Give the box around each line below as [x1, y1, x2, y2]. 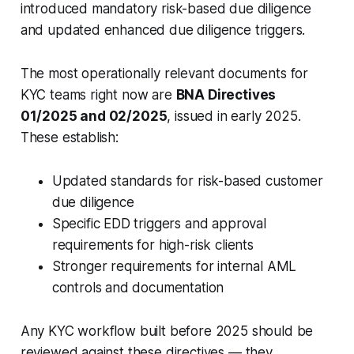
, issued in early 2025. [167, 107, 301, 124]
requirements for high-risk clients [51, 236, 254, 253]
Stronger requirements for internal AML [51, 258, 297, 274]
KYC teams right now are [20, 86, 176, 103]
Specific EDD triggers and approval [51, 215, 266, 232]
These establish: [20, 129, 119, 145]
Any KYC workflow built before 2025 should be [20, 322, 314, 339]
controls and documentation [51, 279, 224, 296]
